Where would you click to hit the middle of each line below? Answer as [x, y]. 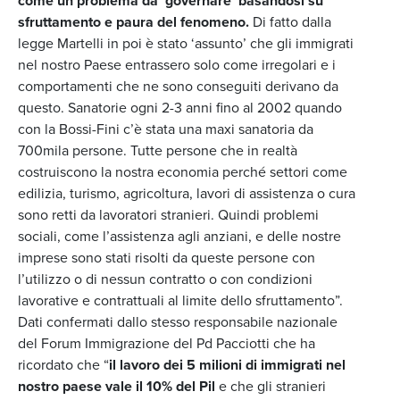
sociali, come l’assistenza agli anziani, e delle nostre [179, 236]
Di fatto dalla [290, 22]
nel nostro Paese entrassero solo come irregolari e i [177, 65]
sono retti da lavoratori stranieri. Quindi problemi [168, 215]
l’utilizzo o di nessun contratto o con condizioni [165, 279]
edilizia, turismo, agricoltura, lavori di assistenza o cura [187, 193]
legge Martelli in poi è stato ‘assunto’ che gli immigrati [186, 43]
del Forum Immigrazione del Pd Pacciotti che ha [167, 343]
